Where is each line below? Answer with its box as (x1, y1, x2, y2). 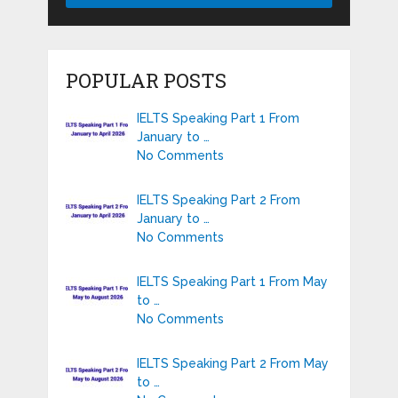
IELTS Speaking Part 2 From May (136, 355, 329, 370)
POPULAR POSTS (65, 67, 227, 93)
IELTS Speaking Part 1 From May (136, 274, 328, 289)
